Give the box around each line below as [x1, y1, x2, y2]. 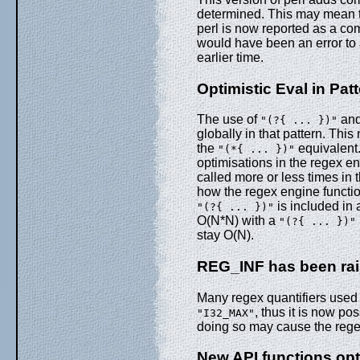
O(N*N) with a [197, 214, 279, 228]
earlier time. [197, 50, 267, 64]
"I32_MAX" [197, 306, 255, 319]
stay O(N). [197, 228, 257, 243]
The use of [197, 112, 260, 127]
